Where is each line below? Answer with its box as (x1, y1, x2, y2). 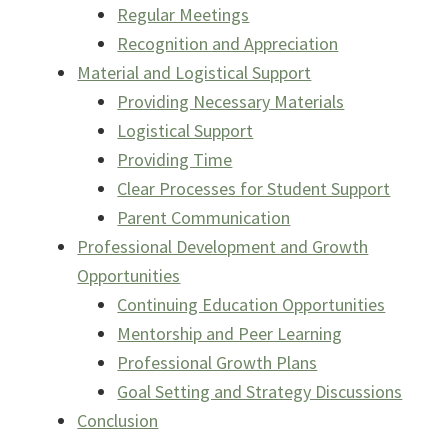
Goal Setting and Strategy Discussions (117, 380, 403, 404)
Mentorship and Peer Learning (117, 322, 343, 346)
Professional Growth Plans (117, 351, 318, 375)
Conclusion (77, 409, 159, 433)
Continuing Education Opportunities (117, 293, 386, 317)
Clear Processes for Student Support (117, 177, 391, 201)
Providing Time (117, 148, 233, 172)
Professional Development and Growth (77, 235, 369, 259)
